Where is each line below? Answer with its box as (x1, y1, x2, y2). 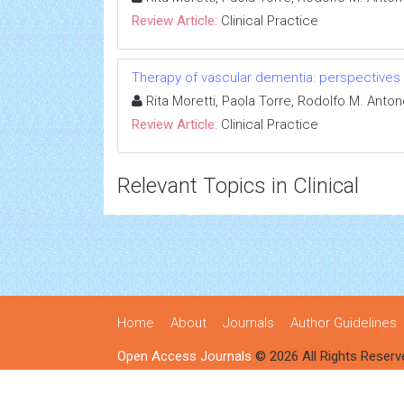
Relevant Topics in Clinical (117, 173, 359, 198)
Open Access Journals (117, 348, 252, 364)
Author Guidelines (290, 315, 397, 331)
